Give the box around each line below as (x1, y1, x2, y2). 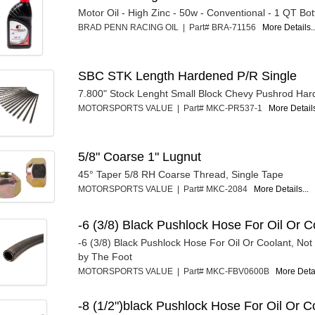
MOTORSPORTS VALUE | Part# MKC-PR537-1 (78, 103, 269, 113)
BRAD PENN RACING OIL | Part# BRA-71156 (78, 22, 263, 32)
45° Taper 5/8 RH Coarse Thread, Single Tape (78, 168, 284, 180)
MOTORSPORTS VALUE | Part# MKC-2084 (78, 184, 255, 194)
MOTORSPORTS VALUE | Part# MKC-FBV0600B (78, 266, 276, 276)
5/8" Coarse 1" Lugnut (78, 149, 202, 164)
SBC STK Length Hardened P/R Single (78, 68, 297, 83)
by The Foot (78, 250, 133, 262)
